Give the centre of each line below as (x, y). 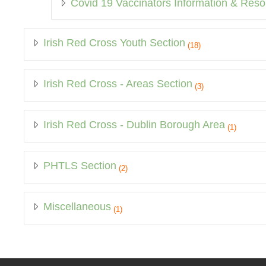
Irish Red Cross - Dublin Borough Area (134, 124)
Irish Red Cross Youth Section (114, 42)
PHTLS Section (80, 165)
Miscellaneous (77, 206)
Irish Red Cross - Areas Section (118, 83)
